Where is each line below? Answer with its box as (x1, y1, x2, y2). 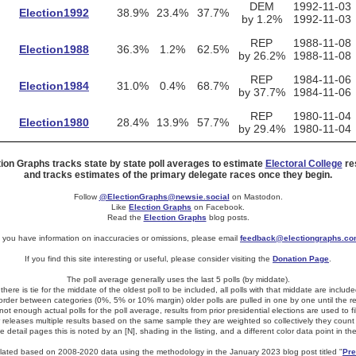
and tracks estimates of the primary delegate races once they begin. (24, 169, 332, 180)
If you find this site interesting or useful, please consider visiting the (25, 254, 273, 263)
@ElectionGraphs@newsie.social (99, 192, 230, 201)
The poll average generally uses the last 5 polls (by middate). (66, 275, 290, 284)
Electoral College (265, 158, 342, 169)
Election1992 (19, 6, 89, 19)
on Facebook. (192, 203, 245, 211)
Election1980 (19, 116, 89, 129)
